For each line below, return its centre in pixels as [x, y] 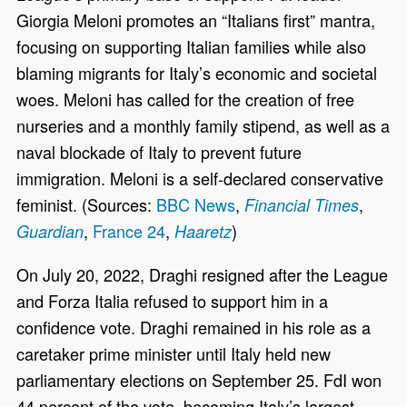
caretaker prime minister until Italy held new [174, 353]
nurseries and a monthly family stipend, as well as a [203, 126]
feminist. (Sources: [87, 205]
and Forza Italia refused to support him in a [173, 300]
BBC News [196, 205]
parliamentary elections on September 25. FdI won [199, 379]
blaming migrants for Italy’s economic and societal [197, 73]
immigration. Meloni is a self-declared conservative [200, 179]
